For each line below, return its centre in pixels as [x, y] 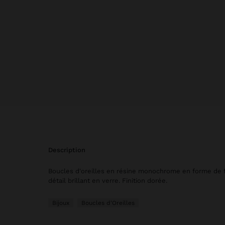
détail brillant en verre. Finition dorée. [108, 180]
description [69, 150]
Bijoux [61, 203]
